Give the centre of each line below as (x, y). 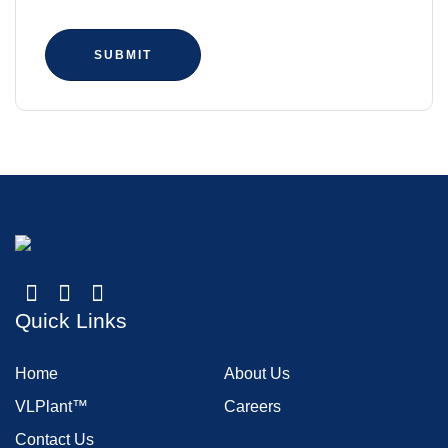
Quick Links (71, 320)
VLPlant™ (51, 407)
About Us (257, 374)
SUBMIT (122, 54)
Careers (252, 407)
